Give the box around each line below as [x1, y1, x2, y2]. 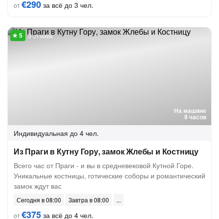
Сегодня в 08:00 [17, 196, 61, 204]
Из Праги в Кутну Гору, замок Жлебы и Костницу [14, 146, 198, 157]
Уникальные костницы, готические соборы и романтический [14, 171, 205, 180]
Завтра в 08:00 [68, 196, 109, 204]
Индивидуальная [14, 128, 68, 138]
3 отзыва [28, 31, 53, 40]
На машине [174, 106, 206, 115]
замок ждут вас [14, 181, 62, 191]
